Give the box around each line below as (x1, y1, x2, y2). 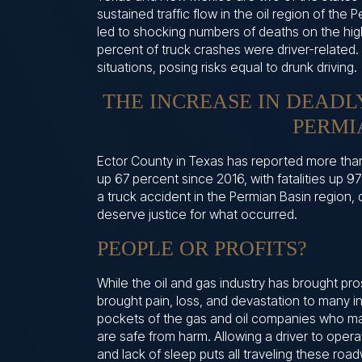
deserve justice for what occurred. (97, 205, 297, 222)
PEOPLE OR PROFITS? (97, 236, 307, 260)
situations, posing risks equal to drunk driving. (97, 58, 357, 75)
